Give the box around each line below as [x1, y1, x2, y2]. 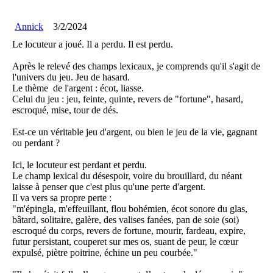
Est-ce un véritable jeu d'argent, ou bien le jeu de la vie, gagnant [12, 127, 257, 137]
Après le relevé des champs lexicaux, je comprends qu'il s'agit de [12, 61, 260, 71]
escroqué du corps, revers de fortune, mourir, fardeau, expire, [12, 225, 246, 236]
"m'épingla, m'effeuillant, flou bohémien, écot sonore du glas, [12, 204, 247, 214]
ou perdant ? [12, 138, 60, 148]
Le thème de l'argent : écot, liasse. [12, 83, 144, 93]
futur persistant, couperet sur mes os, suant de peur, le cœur [12, 236, 238, 247]
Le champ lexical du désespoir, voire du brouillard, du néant [12, 171, 242, 181]
